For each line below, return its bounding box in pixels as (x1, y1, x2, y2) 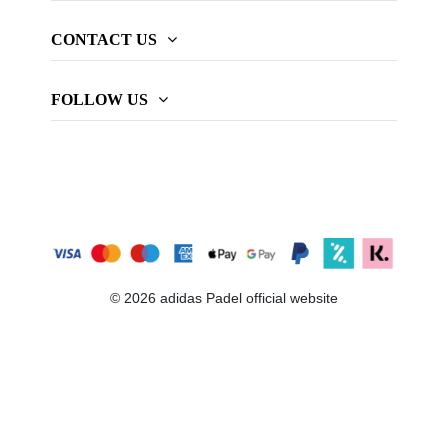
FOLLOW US (50, 90, 148, 108)
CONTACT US (50, 30, 157, 48)
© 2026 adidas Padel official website (110, 289, 338, 306)
